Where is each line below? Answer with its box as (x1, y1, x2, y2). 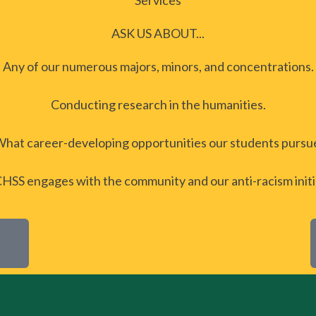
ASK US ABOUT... (111, 25, 205, 41)
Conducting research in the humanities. (50, 97, 266, 112)
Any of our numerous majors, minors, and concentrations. (2, 59, 314, 74)
